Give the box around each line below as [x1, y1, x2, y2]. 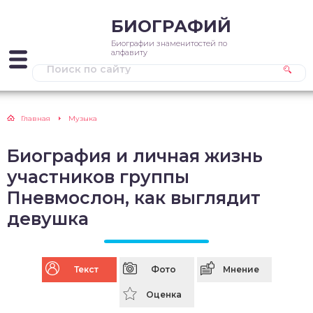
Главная [21, 114, 50, 123]
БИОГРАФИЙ [111, 16, 231, 36]
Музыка [68, 114, 97, 123]
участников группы [7, 166, 189, 187]
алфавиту [111, 48, 147, 57]
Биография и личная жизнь [7, 145, 263, 166]
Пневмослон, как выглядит [7, 187, 261, 208]
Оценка [145, 289, 182, 300]
